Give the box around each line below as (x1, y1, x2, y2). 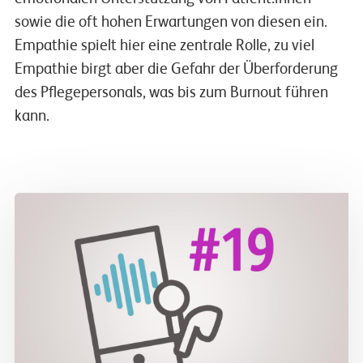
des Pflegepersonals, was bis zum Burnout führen (14, 85, 328, 101)
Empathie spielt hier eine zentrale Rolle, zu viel (14, 38, 314, 54)
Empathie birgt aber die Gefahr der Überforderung (14, 62, 338, 78)
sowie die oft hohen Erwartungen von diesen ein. (14, 15, 327, 31)
